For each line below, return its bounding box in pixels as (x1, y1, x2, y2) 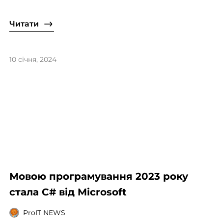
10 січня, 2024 (9, 55, 56, 64)
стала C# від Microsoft (9, 186, 127, 198)
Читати (9, 19, 39, 28)
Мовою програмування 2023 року (9, 170, 188, 183)
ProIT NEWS (23, 208, 65, 217)
